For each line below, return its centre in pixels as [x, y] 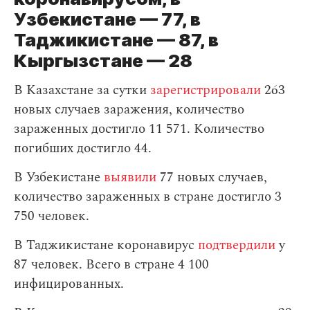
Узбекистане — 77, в [107, 19]
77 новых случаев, [212, 177]
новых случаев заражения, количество [129, 110]
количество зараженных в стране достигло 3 [148, 197]
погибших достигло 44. [83, 148]
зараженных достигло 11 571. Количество [139, 129]
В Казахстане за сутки [82, 90]
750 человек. [52, 216]
